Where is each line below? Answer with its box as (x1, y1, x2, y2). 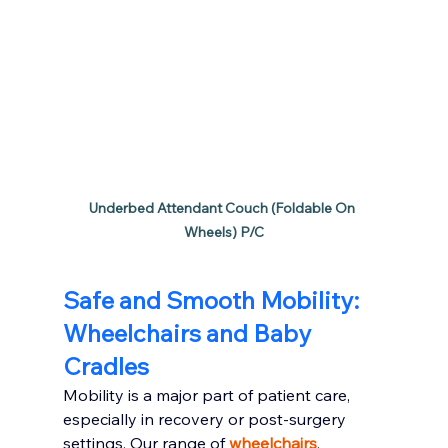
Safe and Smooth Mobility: (62, 284, 364, 315)
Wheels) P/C (183, 222, 264, 241)
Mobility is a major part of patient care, (62, 384, 354, 405)
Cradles (62, 350, 149, 381)
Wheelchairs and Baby (62, 317, 316, 348)
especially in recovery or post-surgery (62, 408, 350, 429)
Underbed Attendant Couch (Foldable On (89, 198, 359, 217)
